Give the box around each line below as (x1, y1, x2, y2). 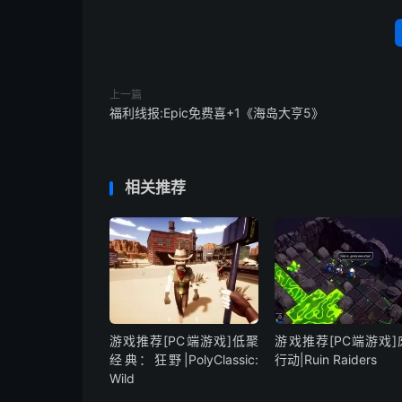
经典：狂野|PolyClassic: (109, 352, 259, 368)
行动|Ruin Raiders (275, 352, 378, 368)
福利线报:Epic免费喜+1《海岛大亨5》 (109, 105, 324, 120)
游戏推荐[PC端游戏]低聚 (109, 333, 259, 349)
